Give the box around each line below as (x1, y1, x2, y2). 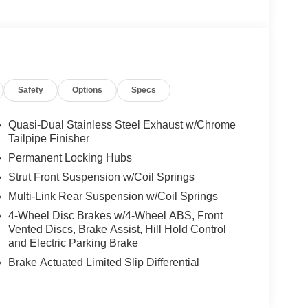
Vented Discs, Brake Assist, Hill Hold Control (8, 223, 226, 235)
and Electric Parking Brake (8, 236, 138, 249)
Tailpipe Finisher (8, 132, 89, 144)
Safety (18, 85, 44, 95)
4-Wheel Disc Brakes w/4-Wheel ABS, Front (8, 209, 223, 221)
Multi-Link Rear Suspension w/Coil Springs (8, 190, 218, 202)
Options (72, 85, 103, 95)
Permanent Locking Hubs (8, 151, 132, 164)
